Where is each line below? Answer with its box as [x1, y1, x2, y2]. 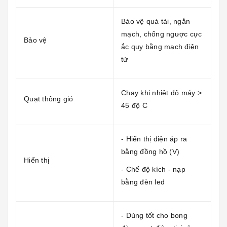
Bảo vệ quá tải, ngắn [121, 17, 190, 25]
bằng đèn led [121, 177, 165, 186]
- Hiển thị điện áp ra [121, 134, 187, 143]
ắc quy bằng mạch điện [121, 42, 199, 51]
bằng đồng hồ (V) [121, 147, 179, 156]
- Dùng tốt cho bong [121, 211, 187, 219]
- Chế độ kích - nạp [121, 165, 185, 173]
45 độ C [121, 101, 147, 109]
